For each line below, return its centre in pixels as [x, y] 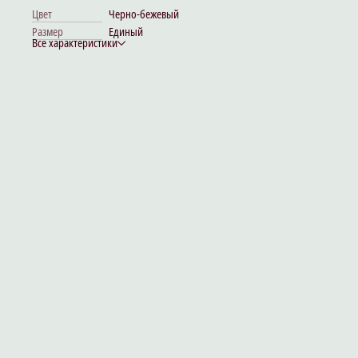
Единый [126, 32]
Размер [48, 32]
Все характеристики [75, 43]
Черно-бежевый [144, 14]
